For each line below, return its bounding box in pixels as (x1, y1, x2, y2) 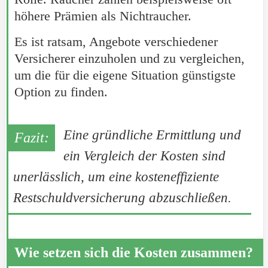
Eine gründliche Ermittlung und (63, 127, 241, 142)
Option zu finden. (14, 84, 108, 99)
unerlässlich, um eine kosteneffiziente (13, 169, 219, 184)
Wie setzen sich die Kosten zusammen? (14, 244, 253, 260)
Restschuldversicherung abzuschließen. (13, 190, 232, 205)
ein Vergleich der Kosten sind (63, 148, 226, 163)
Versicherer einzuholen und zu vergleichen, (14, 50, 245, 66)
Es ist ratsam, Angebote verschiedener (14, 33, 218, 49)
